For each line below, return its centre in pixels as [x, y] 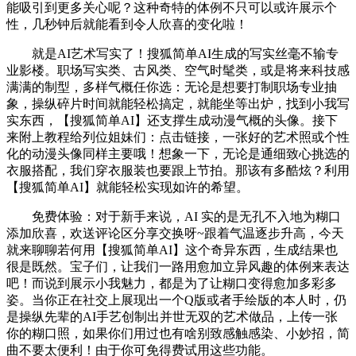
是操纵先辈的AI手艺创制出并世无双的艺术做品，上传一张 [172, 317]
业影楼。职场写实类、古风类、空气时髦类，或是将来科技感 [178, 70]
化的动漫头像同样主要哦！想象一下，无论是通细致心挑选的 [178, 154]
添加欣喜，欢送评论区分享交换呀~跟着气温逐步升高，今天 [175, 233]
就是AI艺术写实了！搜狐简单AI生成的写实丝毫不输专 [172, 54]
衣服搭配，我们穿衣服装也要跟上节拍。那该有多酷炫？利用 [178, 170]
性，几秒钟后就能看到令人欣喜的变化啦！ [127, 24]
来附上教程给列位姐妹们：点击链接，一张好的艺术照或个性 [178, 137]
